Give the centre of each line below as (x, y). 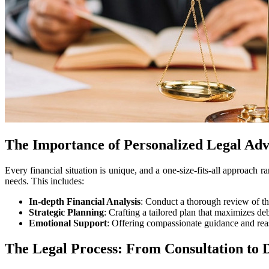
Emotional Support (68, 223)
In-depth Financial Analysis (85, 202)
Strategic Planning (66, 213)
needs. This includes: (44, 181)
